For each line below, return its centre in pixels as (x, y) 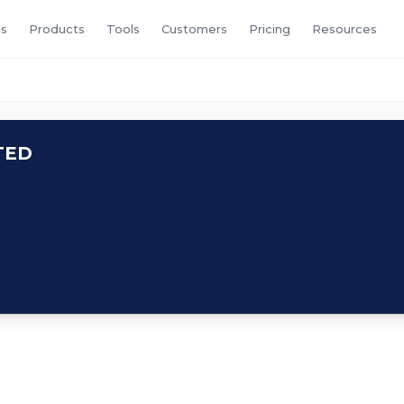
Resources (344, 28)
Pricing (270, 28)
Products (57, 28)
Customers (194, 28)
